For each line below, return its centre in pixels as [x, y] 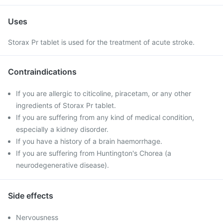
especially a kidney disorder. [62, 129]
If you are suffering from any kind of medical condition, [105, 117]
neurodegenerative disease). [62, 165]
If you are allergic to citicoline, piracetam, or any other [104, 93]
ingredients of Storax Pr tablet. [66, 105]
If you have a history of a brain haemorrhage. [89, 141]
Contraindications [42, 72]
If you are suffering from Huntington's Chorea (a [94, 153]
